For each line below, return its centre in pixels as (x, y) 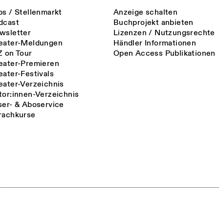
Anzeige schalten (145, 12)
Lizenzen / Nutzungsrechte (164, 33)
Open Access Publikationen (164, 54)
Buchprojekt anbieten (153, 23)
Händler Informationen (155, 43)
